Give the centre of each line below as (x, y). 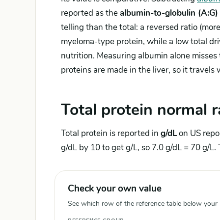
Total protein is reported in (111, 133)
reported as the (90, 13)
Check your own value (115, 189)
